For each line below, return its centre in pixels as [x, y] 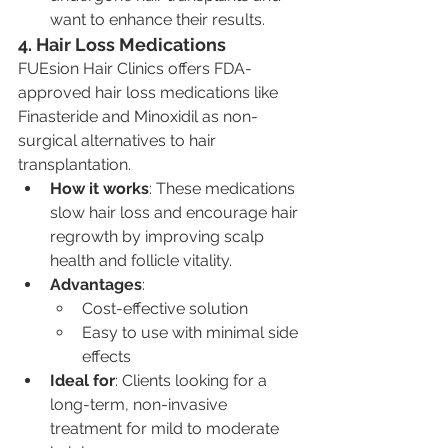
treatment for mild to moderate [166, 428]
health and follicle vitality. [141, 260]
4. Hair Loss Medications [122, 44]
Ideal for [82, 380]
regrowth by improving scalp [159, 236]
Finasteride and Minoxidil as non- [138, 116]
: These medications [224, 188]
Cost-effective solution [165, 308]
